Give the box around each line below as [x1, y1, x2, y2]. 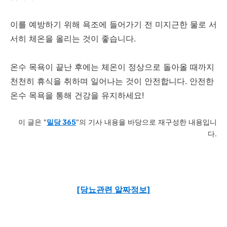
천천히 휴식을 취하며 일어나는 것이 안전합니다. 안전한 [10, 76, 214, 87]
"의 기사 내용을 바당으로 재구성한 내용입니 [76, 118, 217, 127]
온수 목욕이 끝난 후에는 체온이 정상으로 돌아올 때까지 [10, 62, 214, 72]
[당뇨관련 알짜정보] [77, 184, 150, 195]
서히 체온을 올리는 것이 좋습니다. [10, 33, 136, 44]
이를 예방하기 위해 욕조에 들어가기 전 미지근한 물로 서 [10, 19, 217, 30]
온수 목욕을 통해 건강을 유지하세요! [10, 90, 144, 101]
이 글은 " [18, 118, 47, 127]
